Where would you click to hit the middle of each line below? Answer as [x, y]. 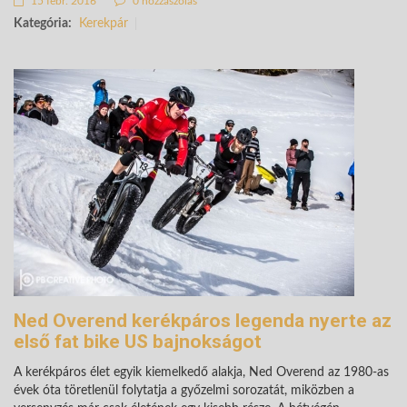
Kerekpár [104, 24]
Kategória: [43, 24]
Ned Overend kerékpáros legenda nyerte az [203, 321]
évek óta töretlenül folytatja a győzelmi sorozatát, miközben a [184, 391]
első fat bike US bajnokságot [138, 342]
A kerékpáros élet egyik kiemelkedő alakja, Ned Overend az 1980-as [201, 372]
